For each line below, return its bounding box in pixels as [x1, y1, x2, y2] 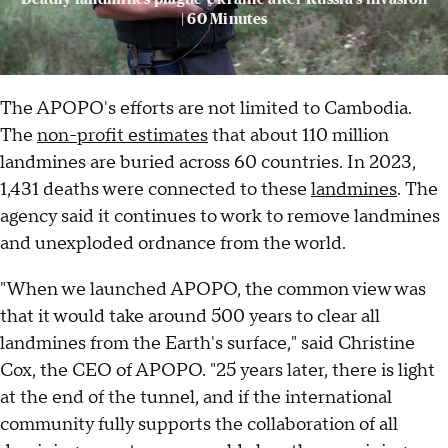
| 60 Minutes [180, 10, 268, 28]
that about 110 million [208, 124, 389, 148]
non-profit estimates [37, 124, 208, 148]
